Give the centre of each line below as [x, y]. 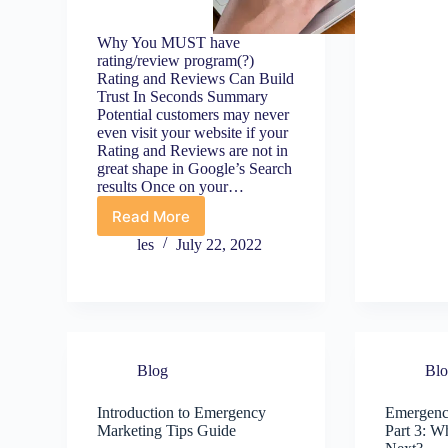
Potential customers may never [193, 114]
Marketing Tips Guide [167, 430]
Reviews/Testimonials [229, 319]
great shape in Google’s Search [195, 168]
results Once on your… [171, 186]
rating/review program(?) [176, 60]
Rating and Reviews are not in [193, 150]
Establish [182, 224]
